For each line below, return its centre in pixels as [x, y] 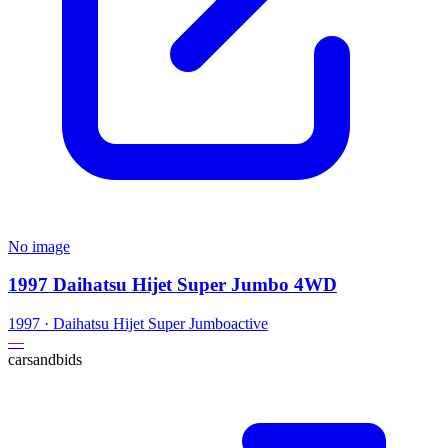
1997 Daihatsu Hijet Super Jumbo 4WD [172, 285]
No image [39, 246]
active [249, 324]
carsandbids [45, 360]
